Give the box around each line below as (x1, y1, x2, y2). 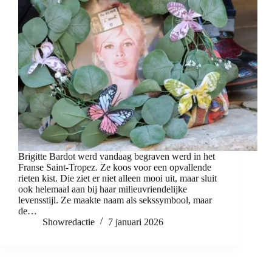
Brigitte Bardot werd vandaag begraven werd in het (18, 151, 215, 162)
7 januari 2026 (108, 217, 163, 228)
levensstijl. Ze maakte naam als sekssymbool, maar (18, 195, 212, 206)
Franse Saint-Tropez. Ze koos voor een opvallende (18, 162, 211, 173)
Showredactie (42, 217, 95, 228)
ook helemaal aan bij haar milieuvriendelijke (18, 184, 187, 195)
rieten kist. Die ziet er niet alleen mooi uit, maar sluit (18, 173, 217, 184)
